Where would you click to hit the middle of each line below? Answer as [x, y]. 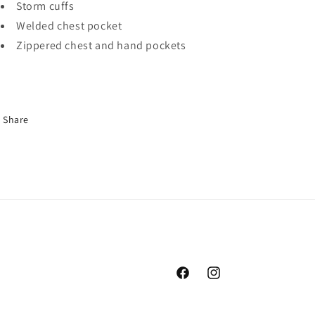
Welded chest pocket [69, 26]
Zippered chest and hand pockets [101, 45]
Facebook [197, 280]
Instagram [229, 280]
